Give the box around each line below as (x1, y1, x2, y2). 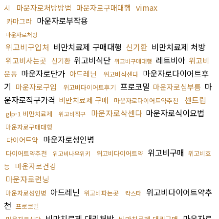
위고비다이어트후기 (63, 82, 116, 92)
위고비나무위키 (53, 149, 90, 157)
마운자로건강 (15, 160, 56, 171)
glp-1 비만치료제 (6, 109, 52, 118)
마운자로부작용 (34, 14, 88, 26)
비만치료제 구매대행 (51, 41, 124, 53)
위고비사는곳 (5, 55, 46, 66)
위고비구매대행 (114, 56, 152, 65)
